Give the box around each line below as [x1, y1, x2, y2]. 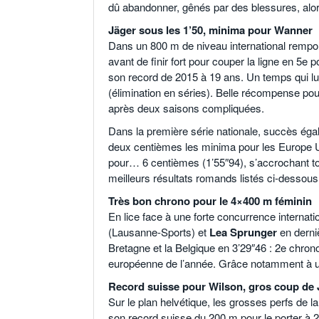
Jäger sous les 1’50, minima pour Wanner [108, 22, 313, 38]
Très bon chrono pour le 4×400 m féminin [108, 193, 312, 209]
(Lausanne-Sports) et [108, 224, 209, 240]
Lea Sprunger [209, 224, 277, 241]
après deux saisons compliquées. [108, 100, 264, 116]
